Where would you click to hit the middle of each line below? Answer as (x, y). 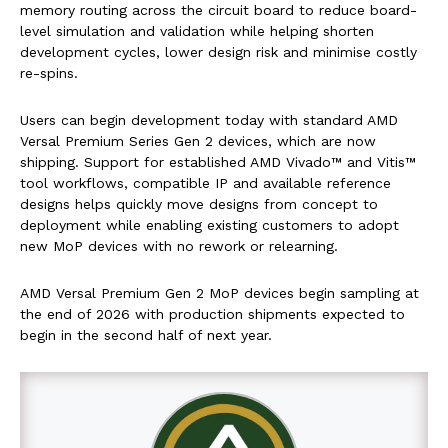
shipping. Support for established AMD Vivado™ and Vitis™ (218, 161)
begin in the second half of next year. (146, 334)
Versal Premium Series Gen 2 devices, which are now (198, 140)
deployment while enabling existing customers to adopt (209, 224)
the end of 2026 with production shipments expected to (212, 313)
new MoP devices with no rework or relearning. (179, 245)
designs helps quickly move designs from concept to (199, 203)
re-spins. (49, 72)
